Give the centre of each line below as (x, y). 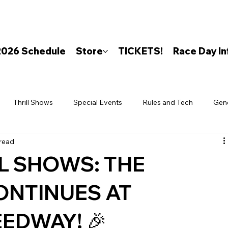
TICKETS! (140, 51)
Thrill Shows (33, 102)
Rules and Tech (168, 102)
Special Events (98, 102)
